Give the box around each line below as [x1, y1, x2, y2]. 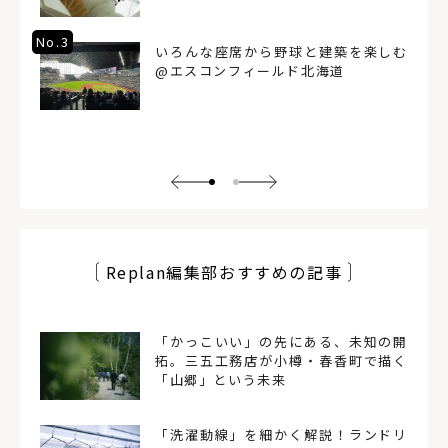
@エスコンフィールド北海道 [155, 60, 345, 80]
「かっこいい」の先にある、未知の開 [155, 331, 408, 351]
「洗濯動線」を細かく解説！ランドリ [155, 424, 408, 444]
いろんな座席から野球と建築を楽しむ [155, 41, 408, 61]
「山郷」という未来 [155, 369, 287, 389]
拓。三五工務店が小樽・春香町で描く [155, 350, 408, 370]
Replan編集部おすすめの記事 [105, 259, 343, 284]
